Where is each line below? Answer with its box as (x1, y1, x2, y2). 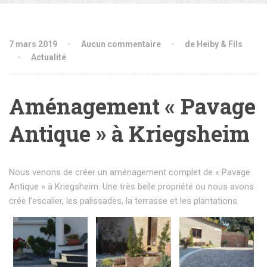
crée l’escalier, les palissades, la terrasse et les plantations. (9, 195, 239, 206)
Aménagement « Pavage (9, 92, 256, 120)
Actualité (31, 52, 66, 62)
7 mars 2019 (9, 39, 57, 49)
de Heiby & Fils (185, 39, 243, 49)
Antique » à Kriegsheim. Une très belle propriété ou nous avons (9, 181, 254, 192)
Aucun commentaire (81, 39, 161, 49)
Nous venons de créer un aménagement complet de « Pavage (9, 167, 250, 178)
